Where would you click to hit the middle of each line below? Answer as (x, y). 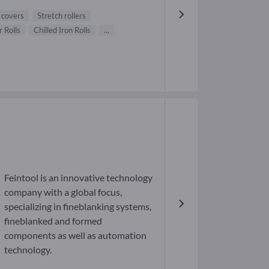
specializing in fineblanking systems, (77, 206)
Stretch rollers (62, 16)
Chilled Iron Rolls (62, 30)
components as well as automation (75, 235)
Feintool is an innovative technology (78, 177)
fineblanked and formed (53, 220)
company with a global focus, (63, 192)
